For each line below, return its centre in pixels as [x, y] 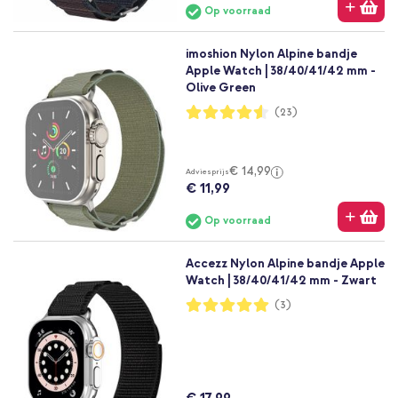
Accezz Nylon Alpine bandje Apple [285, 264]
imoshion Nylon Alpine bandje [271, 54]
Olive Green [220, 88]
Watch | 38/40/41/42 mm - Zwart [281, 281]
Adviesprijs [207, 171]
